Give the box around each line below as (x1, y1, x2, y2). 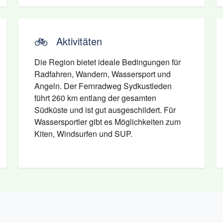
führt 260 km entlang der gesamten (34, 92, 157, 104)
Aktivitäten (56, 34, 103, 48)
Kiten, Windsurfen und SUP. (34, 128, 133, 139)
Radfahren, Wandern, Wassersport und (34, 68, 171, 80)
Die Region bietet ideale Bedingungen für (34, 56, 181, 68)
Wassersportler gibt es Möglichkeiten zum (34, 116, 181, 127)
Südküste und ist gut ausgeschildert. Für (34, 104, 176, 115)
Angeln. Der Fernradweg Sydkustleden (34, 80, 172, 92)
